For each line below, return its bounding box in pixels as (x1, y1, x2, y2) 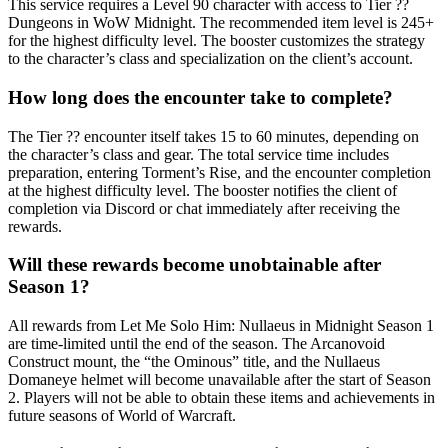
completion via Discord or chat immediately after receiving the (8, 199, 400, 217)
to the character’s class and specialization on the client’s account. (8, 50, 413, 68)
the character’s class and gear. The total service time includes (8, 145, 389, 163)
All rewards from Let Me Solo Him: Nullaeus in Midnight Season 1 (8, 317, 434, 335)
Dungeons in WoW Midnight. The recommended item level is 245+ (8, 14, 434, 32)
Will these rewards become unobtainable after (8, 254, 381, 276)
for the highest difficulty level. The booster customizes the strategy (8, 32, 425, 50)
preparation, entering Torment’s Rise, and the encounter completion (8, 163, 431, 181)
